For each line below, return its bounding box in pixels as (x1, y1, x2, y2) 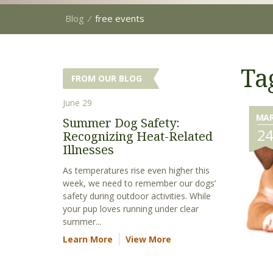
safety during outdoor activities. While (63, 190, 211, 202)
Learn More (63, 233, 113, 245)
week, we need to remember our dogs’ (63, 177, 216, 189)
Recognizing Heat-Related (63, 128, 213, 144)
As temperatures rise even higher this (63, 165, 210, 176)
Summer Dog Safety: (63, 115, 180, 131)
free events (95, 12, 144, 24)
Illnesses (63, 141, 114, 158)
